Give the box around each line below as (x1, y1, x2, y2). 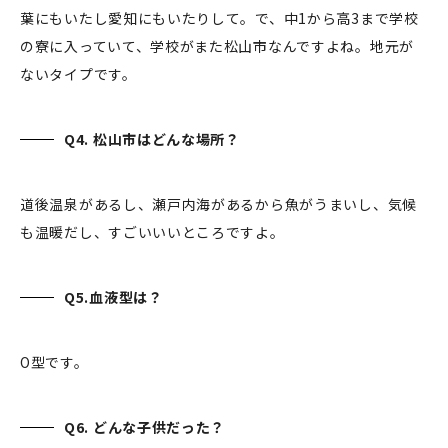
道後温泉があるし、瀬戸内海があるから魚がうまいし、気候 (20, 193, 417, 214)
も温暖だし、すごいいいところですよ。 (20, 221, 285, 242)
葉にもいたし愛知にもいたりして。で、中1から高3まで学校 (20, 7, 419, 28)
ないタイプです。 (20, 63, 141, 84)
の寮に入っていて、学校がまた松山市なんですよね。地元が (20, 35, 414, 56)
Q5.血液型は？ (64, 286, 167, 307)
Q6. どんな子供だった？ (64, 416, 229, 437)
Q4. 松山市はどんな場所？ (64, 128, 244, 149)
